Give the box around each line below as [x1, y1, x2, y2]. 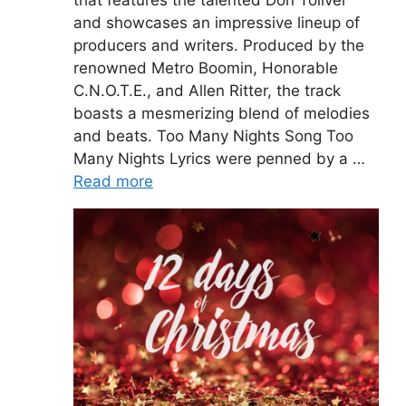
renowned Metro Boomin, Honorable [73, 59, 338, 78]
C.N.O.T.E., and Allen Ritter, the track [73, 82, 341, 101]
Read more [73, 172, 153, 191]
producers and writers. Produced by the [73, 36, 364, 55]
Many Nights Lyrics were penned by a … [73, 150, 365, 169]
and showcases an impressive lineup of [73, 14, 360, 33]
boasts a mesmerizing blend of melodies [73, 104, 370, 123]
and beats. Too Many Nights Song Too [73, 127, 353, 146]
